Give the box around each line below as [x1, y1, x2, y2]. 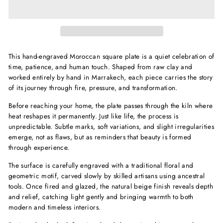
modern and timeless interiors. [8, 202, 101, 212]
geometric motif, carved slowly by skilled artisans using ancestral [8, 170, 205, 181]
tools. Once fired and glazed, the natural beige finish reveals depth [8, 181, 214, 191]
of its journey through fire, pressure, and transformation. [8, 82, 178, 93]
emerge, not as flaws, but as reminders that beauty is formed [8, 131, 192, 142]
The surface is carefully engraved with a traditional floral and [8, 160, 194, 170]
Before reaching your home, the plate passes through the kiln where [8, 100, 213, 111]
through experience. [8, 142, 70, 152]
